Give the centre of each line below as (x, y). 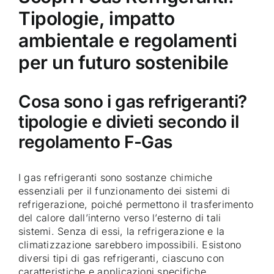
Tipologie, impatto (97, 18)
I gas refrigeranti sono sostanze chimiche (115, 178)
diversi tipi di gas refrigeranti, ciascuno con (121, 258)
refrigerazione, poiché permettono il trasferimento (136, 205)
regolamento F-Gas (95, 142)
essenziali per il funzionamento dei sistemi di (124, 191)
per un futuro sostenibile (124, 62)
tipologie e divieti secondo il (129, 121)
